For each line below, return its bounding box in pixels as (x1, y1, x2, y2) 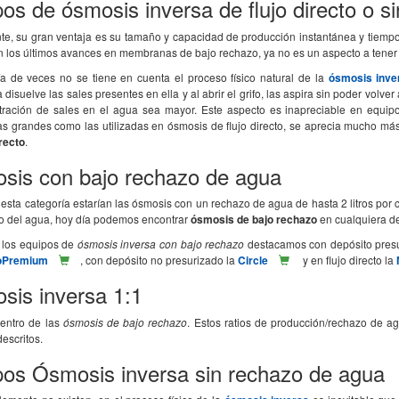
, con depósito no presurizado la (80, 252, 238, 267)
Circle (238, 252, 268, 268)
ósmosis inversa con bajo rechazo (77, 236, 245, 251)
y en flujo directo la (300, 252, 396, 267)
